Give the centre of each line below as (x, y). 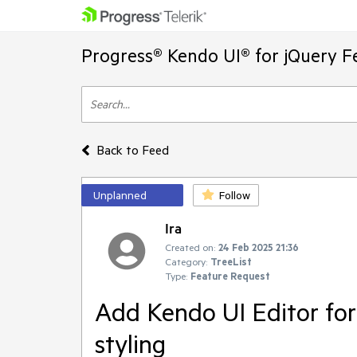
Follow (235, 195)
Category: (186, 261)
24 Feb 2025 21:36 (259, 247)
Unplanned (120, 195)
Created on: (190, 247)
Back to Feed (132, 150)
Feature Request (230, 276)
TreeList (231, 261)
